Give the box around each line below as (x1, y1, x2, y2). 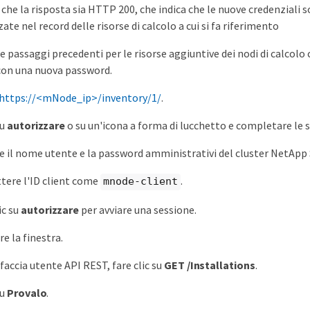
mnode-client (103, 175, 178, 188)
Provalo (7, 285, 47, 300)
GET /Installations (164, 257, 255, 272)
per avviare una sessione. (79, 202, 197, 217)
